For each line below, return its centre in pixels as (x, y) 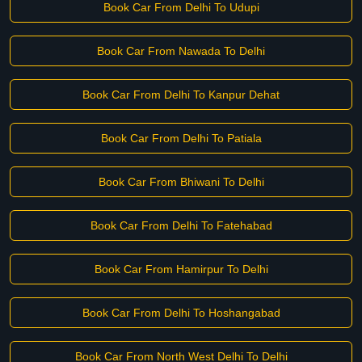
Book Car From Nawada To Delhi (181, 51)
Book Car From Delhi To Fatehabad (181, 225)
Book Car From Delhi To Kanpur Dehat (181, 95)
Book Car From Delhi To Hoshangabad (181, 313)
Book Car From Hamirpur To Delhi (181, 269)
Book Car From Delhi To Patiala (181, 138)
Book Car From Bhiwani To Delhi (181, 182)
